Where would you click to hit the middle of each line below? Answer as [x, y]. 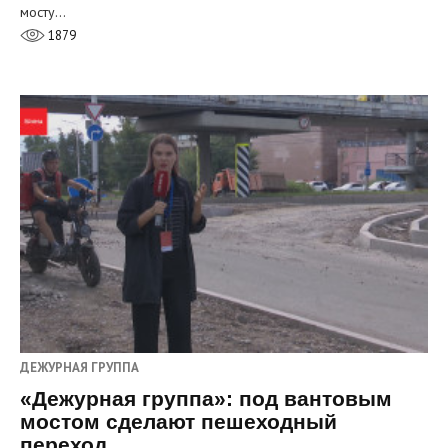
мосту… [43, 11]
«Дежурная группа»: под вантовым [206, 398]
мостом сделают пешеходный [178, 421]
